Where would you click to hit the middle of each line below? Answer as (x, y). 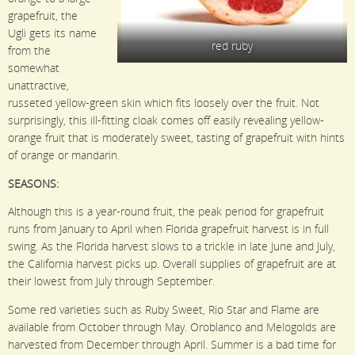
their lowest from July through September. (111, 282)
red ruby (232, 46)
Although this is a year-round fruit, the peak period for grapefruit (166, 212)
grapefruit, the (43, 16)
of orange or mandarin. (64, 156)
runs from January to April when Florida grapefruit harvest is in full (168, 229)
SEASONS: (33, 183)
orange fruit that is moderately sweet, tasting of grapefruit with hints (176, 138)
